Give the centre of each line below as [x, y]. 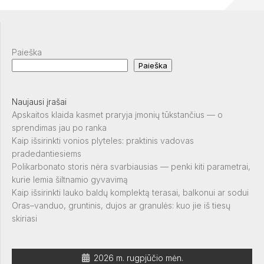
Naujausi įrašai [39, 102]
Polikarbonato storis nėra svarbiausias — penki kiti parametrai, [131, 166]
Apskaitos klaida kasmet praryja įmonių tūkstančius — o [117, 115]
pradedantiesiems [47, 154]
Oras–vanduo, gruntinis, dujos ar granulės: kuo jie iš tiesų [121, 205]
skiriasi [24, 218]
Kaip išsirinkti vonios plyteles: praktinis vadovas [103, 141]
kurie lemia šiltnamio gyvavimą [70, 179]
